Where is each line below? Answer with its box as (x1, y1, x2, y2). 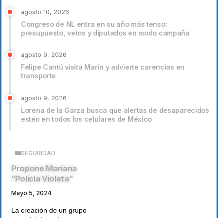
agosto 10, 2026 (21, 8, 69, 16)
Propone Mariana (11, 163, 77, 173)
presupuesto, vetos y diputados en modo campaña (21, 28, 190, 37)
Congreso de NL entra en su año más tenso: (21, 19, 167, 28)
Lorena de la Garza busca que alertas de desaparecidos (21, 106, 209, 114)
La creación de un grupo (11, 206, 87, 215)
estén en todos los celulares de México (21, 115, 152, 123)
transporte (21, 72, 56, 80)
